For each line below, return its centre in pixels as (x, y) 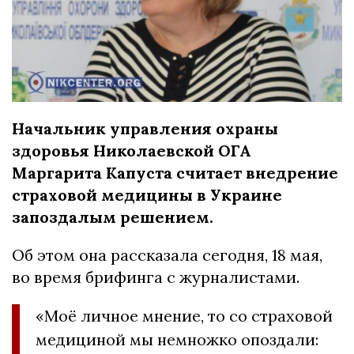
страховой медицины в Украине (147, 195)
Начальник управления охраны (145, 129)
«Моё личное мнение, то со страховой (184, 316)
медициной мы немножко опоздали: (177, 340)
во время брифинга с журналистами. (156, 277)
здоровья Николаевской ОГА (132, 151)
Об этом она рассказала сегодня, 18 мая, (167, 255)
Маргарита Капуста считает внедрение (175, 173)
